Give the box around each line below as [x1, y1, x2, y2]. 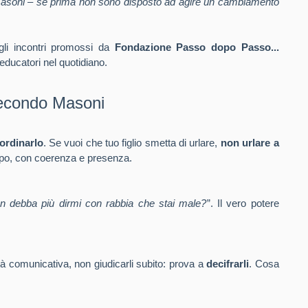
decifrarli [206, 258, 250, 269]
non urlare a [220, 137, 279, 148]
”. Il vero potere [206, 197, 279, 209]
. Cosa [249, 258, 279, 269]
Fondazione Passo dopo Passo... [114, 41, 279, 53]
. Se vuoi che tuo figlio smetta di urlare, [43, 137, 221, 148]
